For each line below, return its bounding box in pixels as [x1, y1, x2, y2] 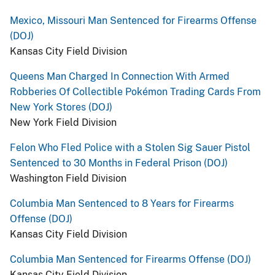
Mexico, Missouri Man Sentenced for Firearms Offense [10, 15, 257, 26]
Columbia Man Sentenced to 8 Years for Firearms [10, 198, 234, 209]
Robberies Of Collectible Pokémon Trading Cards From [10, 86, 261, 98]
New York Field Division [10, 117, 117, 128]
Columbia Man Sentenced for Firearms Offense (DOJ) [10, 254, 251, 265]
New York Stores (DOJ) [10, 101, 112, 113]
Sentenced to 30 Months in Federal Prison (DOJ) [10, 157, 228, 169]
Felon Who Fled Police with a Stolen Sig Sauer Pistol [10, 142, 250, 153]
